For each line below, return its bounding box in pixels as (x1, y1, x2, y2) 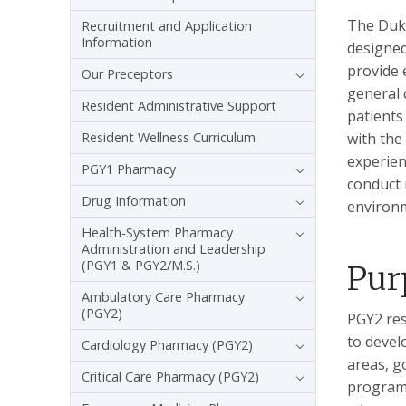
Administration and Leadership (82, 240, 266, 258)
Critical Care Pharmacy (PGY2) (82, 368, 259, 386)
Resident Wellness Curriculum (82, 129, 256, 147)
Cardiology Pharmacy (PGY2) (82, 336, 253, 354)
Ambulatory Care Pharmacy (82, 288, 245, 306)
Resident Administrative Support (82, 97, 276, 115)
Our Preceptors (82, 65, 173, 83)
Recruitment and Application (82, 17, 252, 35)
